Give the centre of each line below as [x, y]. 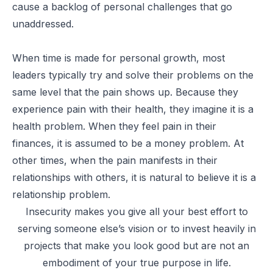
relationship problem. [63, 194]
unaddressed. [44, 23]
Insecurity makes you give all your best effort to [136, 211]
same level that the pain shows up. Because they [125, 92]
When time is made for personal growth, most [119, 58]
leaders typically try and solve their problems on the [133, 75]
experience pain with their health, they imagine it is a [133, 109]
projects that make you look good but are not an [136, 245]
